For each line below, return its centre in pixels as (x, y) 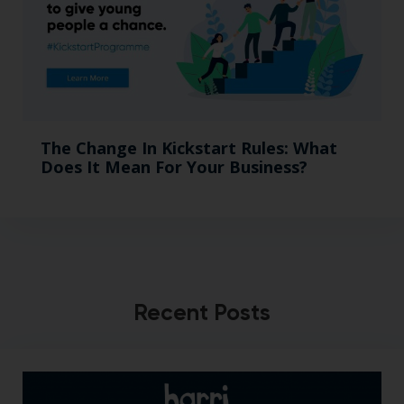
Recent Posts (202, 312)
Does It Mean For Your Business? (174, 166)
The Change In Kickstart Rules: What (189, 147)
